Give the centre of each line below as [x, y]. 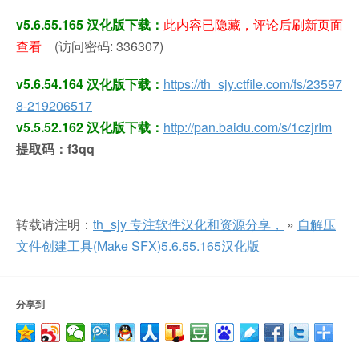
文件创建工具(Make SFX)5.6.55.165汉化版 [138, 245]
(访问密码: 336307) [103, 46]
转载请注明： [54, 224]
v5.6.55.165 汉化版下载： [90, 24]
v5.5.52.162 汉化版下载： [90, 127]
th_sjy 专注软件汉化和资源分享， [188, 224]
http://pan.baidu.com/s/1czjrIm [248, 127]
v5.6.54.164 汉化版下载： [90, 83]
